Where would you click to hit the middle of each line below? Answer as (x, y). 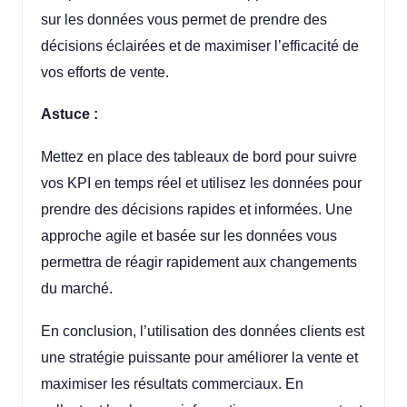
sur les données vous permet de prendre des (184, 19)
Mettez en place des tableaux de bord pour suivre (199, 156)
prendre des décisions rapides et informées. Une (197, 209)
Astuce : (69, 114)
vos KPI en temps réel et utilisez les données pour (201, 183)
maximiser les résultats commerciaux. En (172, 383)
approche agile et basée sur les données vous (189, 235)
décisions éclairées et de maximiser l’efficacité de (200, 45)
